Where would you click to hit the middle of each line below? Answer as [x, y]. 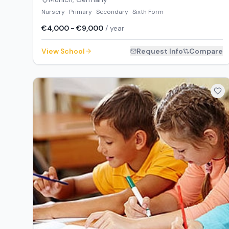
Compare [206, 51]
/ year [114, 28]
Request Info [160, 51]
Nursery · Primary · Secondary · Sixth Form [102, 12]
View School [63, 51]
